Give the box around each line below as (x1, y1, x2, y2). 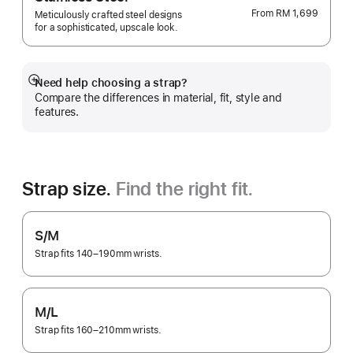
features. (35, 106, 79, 118)
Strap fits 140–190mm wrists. (35, 248, 162, 259)
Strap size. (22, 177, 116, 200)
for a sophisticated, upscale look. (35, 22, 178, 33)
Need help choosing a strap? (35, 76, 188, 89)
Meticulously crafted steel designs (35, 9, 182, 20)
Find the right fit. (115, 177, 254, 200)
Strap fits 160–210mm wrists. (35, 325, 162, 336)
